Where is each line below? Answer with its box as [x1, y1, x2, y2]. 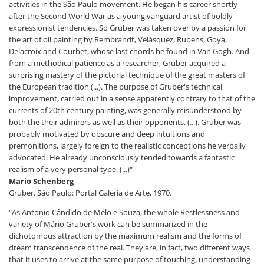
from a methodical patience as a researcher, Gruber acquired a [9, 58, 226, 69]
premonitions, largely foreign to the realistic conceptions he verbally [9, 140, 246, 151]
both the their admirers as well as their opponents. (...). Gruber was [9, 117, 241, 128]
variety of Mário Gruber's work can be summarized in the [9, 219, 207, 230]
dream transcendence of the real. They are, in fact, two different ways [9, 242, 250, 253]
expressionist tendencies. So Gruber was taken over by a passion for [9, 22, 246, 34]
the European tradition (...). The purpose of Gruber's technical [9, 81, 222, 93]
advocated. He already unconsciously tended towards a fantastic [9, 152, 235, 163]
